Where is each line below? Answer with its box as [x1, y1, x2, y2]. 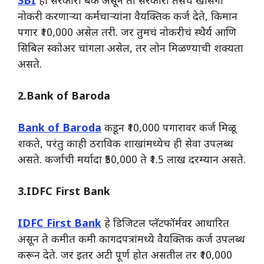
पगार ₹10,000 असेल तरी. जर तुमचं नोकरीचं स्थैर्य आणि [18, 26, 236, 40]
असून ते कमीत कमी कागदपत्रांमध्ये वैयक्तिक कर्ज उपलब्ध [18, 233, 245, 247]
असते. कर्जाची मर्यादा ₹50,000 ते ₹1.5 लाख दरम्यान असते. [18, 153, 246, 167]
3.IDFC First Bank [18, 185, 110, 199]
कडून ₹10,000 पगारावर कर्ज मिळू [101, 121, 236, 136]
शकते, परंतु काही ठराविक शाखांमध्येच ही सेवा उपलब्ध [18, 137, 233, 151]
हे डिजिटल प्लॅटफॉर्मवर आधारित [101, 217, 229, 231]
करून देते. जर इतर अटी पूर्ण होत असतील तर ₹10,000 [18, 249, 232, 263]
